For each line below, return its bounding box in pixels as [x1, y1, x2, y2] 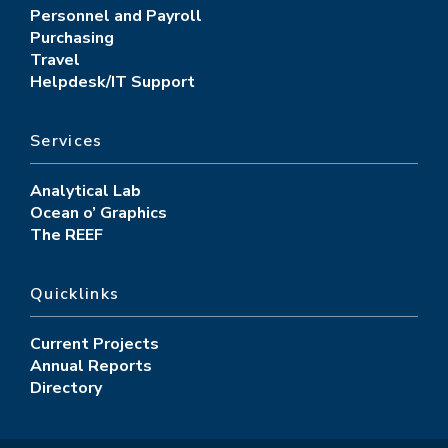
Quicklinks [30, 282, 120, 305]
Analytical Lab [30, 179, 141, 202]
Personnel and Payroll [30, 4, 202, 27]
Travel [30, 48, 80, 71]
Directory [30, 376, 102, 399]
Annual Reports [30, 354, 152, 377]
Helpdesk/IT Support [30, 70, 195, 93]
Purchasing [30, 26, 114, 49]
